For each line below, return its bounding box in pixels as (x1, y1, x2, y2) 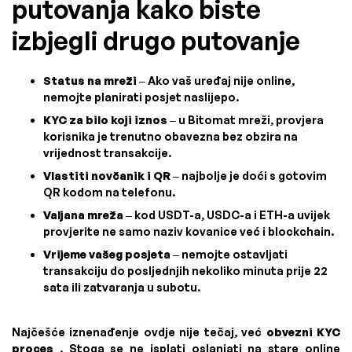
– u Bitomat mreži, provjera (167, 112, 324, 126)
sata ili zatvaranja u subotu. (43, 280, 200, 294)
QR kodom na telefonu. (43, 185, 175, 199)
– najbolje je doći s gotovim (170, 168, 327, 182)
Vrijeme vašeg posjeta (43, 247, 170, 261)
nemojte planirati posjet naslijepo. (43, 90, 239, 104)
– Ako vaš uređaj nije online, (137, 73, 295, 87)
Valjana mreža (43, 207, 123, 222)
